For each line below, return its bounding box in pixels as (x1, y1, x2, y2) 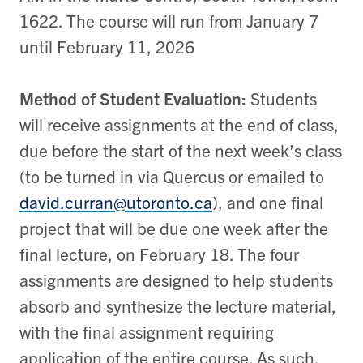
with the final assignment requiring (19, 320, 274, 342)
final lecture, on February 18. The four (19, 242, 299, 264)
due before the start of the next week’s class (19, 139, 342, 160)
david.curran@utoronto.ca (19, 190, 212, 212)
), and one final (212, 190, 323, 212)
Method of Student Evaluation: (19, 87, 250, 109)
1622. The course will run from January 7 (19, 9, 318, 31)
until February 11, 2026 (19, 35, 194, 57)
